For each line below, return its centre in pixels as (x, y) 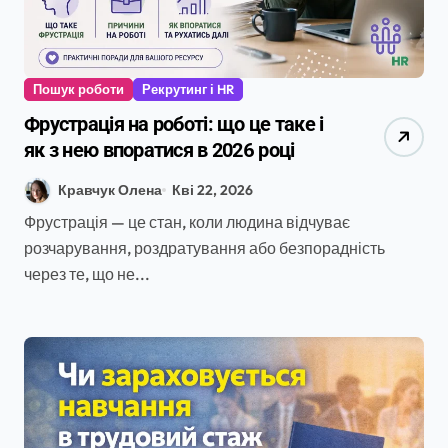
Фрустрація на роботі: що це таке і (174, 123)
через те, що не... (87, 274)
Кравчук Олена (110, 189)
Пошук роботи (78, 88)
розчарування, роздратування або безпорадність (204, 248)
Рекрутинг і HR (188, 88)
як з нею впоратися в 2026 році (159, 149)
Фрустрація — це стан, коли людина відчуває (30, 222)
